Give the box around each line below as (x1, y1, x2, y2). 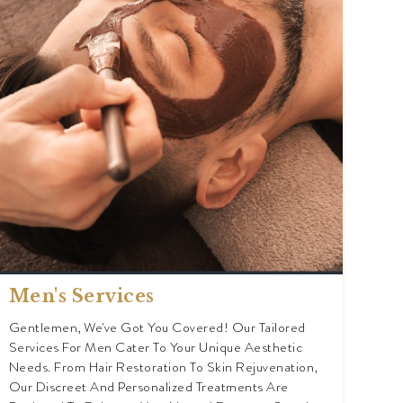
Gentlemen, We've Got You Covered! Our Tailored (8, 318, 306, 338)
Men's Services (8, 285, 155, 308)
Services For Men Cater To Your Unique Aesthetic (8, 337, 303, 358)
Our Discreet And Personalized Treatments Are (8, 377, 289, 398)
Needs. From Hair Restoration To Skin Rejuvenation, (8, 357, 318, 378)
